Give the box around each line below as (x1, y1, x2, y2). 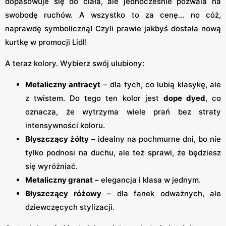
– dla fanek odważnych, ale (101, 189, 221, 199)
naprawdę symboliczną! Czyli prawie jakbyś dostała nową (5, 24, 221, 34)
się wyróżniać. (25, 161, 78, 172)
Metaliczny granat (25, 175, 93, 185)
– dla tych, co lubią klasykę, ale (100, 80, 221, 90)
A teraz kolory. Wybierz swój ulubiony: (5, 59, 144, 69)
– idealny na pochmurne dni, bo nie (89, 134, 221, 144)
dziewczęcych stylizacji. (25, 202, 115, 212)
